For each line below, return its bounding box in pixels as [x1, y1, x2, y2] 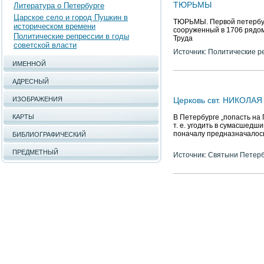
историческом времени [14, 22, 95, 31]
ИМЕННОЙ [12, 60, 46, 67]
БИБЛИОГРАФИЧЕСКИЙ [12, 131, 86, 138]
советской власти [14, 41, 77, 49]
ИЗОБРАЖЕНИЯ [12, 95, 62, 103]
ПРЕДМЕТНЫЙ [12, 148, 58, 156]
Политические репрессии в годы [14, 32, 129, 41]
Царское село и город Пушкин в [14, 13, 128, 22]
